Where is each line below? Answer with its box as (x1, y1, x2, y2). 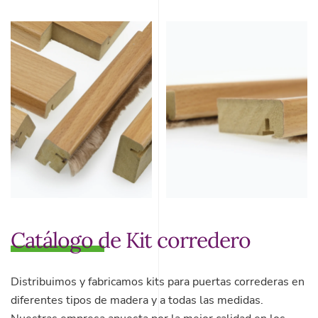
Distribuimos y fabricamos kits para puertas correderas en (11, 273, 305, 290)
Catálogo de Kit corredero (11, 226, 251, 253)
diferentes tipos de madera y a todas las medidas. (11, 292, 263, 308)
